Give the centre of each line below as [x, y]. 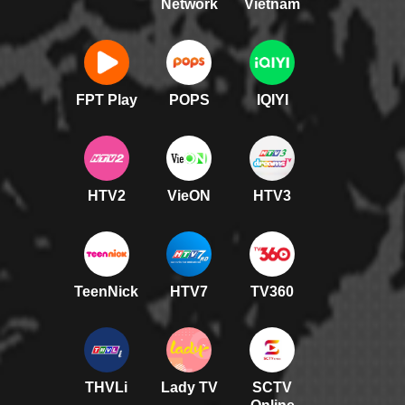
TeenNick [107, 292]
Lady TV [189, 388]
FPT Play [106, 100]
